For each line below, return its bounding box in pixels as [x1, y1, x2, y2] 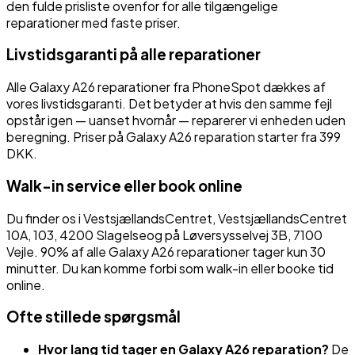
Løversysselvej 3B [182, 226, 288, 243]
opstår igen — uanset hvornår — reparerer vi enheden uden [6, 112, 345, 129]
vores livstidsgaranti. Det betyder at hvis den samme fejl [6, 95, 332, 113]
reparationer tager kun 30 [174, 242, 326, 260]
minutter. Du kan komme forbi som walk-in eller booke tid [6, 259, 334, 277]
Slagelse [96, 226, 147, 243]
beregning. [6, 128, 73, 146]
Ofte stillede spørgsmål [6, 307, 181, 326]
